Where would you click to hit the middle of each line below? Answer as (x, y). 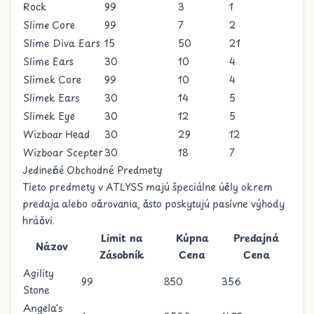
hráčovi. (39, 220)
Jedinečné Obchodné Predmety (93, 170)
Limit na (122, 238)
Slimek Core (52, 80)
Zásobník (122, 255)
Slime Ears (48, 61)
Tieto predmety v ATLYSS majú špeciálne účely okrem (148, 187)
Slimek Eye (49, 116)
